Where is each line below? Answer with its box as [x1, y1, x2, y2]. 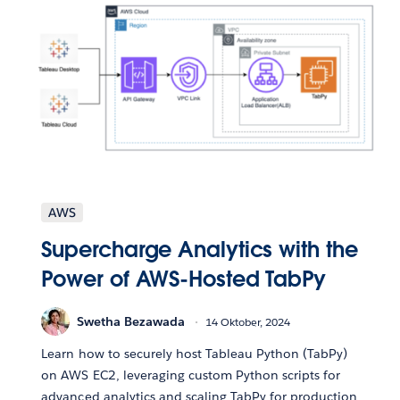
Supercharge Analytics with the [41, 236, 358, 264]
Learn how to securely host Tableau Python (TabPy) [41, 346, 348, 362]
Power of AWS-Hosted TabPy [41, 265, 326, 294]
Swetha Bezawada [77, 312, 186, 329]
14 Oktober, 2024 [205, 313, 291, 329]
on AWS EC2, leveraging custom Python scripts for [41, 367, 341, 384]
